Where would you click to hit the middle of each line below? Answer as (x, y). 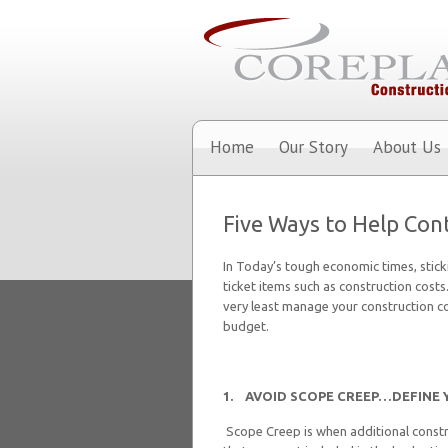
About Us (407, 147)
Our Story (313, 147)
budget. (246, 326)
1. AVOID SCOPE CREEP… (307, 396)
